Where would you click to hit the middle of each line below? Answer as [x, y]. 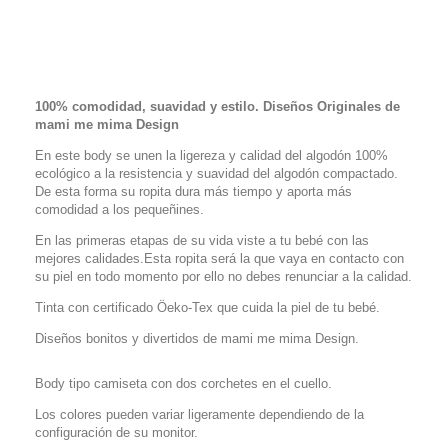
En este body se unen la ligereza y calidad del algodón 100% [211, 155]
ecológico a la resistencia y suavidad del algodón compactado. [216, 173]
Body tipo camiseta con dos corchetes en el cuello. [183, 383]
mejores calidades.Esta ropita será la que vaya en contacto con [219, 258]
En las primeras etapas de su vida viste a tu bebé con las [202, 240]
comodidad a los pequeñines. [119, 209]
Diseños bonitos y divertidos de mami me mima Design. [197, 338]
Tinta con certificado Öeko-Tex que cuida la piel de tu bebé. [207, 307]
